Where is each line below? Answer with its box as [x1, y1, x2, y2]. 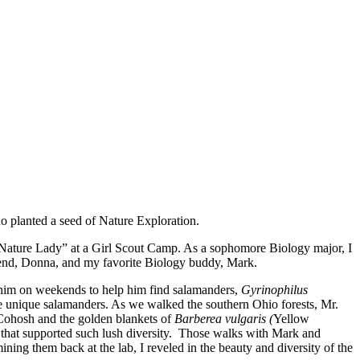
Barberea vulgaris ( [174, 312, 273, 326]
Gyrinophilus [241, 283, 308, 297]
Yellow [273, 312, 309, 326]
